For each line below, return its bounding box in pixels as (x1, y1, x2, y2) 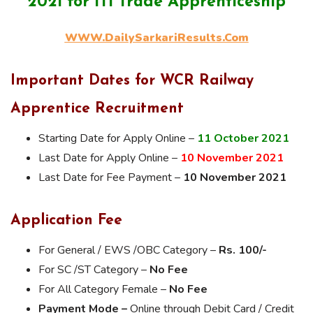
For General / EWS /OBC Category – (38, 242, 219, 259)
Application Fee (10, 213, 122, 228)
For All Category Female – (38, 282, 169, 298)
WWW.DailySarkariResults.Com (64, 30, 249, 46)
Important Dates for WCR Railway (10, 73, 254, 89)
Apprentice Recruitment (10, 101, 184, 117)
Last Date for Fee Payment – (38, 170, 183, 186)
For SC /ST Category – (38, 262, 150, 278)
